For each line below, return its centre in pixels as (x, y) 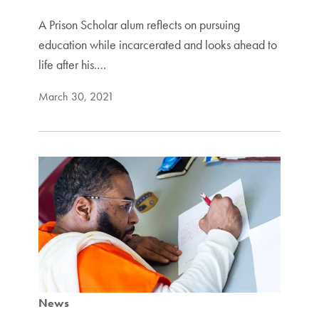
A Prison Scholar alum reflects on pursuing (139, 24)
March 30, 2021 (76, 96)
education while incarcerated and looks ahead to (157, 44)
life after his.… (72, 64)
